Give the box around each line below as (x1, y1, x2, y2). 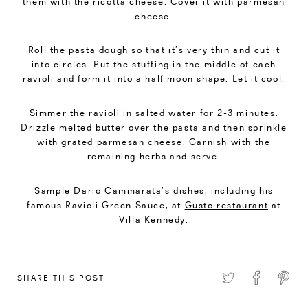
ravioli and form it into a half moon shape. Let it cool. (23, 73, 285, 85)
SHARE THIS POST (17, 273, 104, 283)
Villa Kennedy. (119, 213, 189, 225)
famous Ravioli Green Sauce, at (26, 199, 185, 210)
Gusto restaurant (184, 199, 269, 210)
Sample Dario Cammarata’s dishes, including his (34, 184, 274, 196)
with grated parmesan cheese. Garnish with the (37, 136, 271, 148)
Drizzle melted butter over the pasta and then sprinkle (21, 122, 287, 133)
